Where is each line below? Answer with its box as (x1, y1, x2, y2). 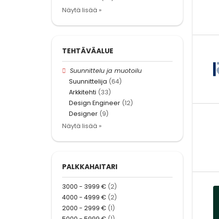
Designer (69, 109, 98, 118)
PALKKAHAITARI (62, 161, 117, 172)
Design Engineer (69, 99, 120, 108)
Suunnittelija (69, 77, 107, 86)
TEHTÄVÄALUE (62, 45, 113, 56)
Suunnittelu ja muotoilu (70, 66, 142, 75)
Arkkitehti (69, 88, 96, 97)
